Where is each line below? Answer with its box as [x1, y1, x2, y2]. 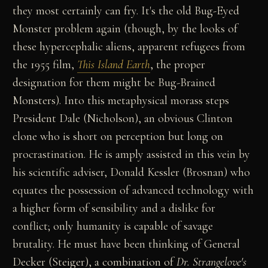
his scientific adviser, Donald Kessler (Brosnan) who [13, 165, 251, 179]
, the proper [150, 57, 206, 72]
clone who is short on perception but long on [13, 129, 224, 144]
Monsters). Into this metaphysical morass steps [13, 93, 230, 108]
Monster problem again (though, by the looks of [13, 21, 238, 36]
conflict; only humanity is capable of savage [13, 218, 214, 233]
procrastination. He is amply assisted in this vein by [13, 147, 251, 162]
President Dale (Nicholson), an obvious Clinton [13, 111, 233, 126]
